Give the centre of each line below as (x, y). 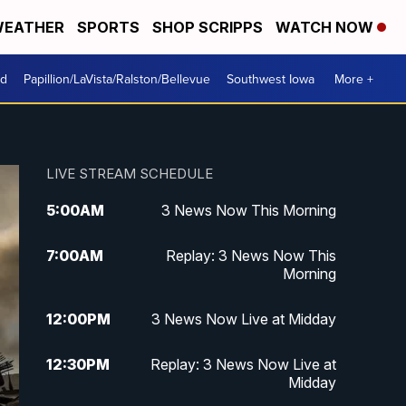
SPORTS (108, 27)
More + (354, 78)
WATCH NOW (326, 27)
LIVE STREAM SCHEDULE (129, 174)
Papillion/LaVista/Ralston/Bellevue (117, 78)
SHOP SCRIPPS (208, 27)
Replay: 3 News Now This (251, 256)
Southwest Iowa (271, 78)
